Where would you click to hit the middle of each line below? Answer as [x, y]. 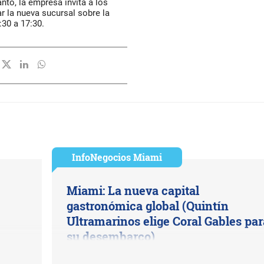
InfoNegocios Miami [117, 157]
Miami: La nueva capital [133, 190]
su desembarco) [110, 236]
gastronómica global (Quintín [147, 206]
